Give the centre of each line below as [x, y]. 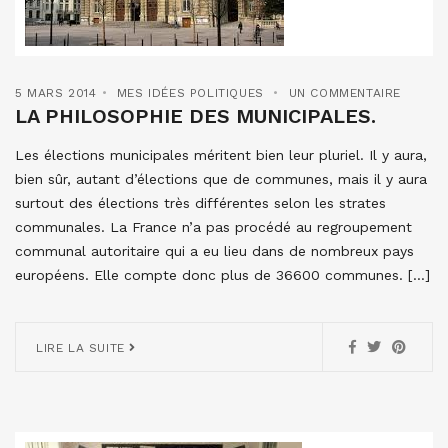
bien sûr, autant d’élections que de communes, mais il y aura [221, 178]
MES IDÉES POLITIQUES [190, 92]
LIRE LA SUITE [83, 347]
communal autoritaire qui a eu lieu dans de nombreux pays [214, 250]
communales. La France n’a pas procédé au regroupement [213, 226]
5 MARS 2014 [56, 92]
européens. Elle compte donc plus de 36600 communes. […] [222, 274]
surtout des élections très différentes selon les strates [200, 202]
